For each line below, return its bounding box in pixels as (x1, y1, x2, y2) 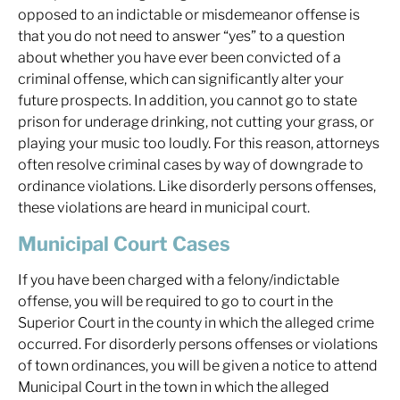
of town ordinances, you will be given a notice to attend (18, 357, 378, 374)
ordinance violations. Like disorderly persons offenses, (18, 178, 376, 195)
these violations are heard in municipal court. (18, 199, 310, 216)
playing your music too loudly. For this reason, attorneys (18, 135, 379, 152)
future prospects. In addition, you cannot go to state (18, 92, 357, 109)
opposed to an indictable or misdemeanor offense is (18, 6, 360, 23)
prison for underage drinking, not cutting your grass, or (18, 113, 374, 130)
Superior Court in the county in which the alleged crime (18, 314, 374, 331)
